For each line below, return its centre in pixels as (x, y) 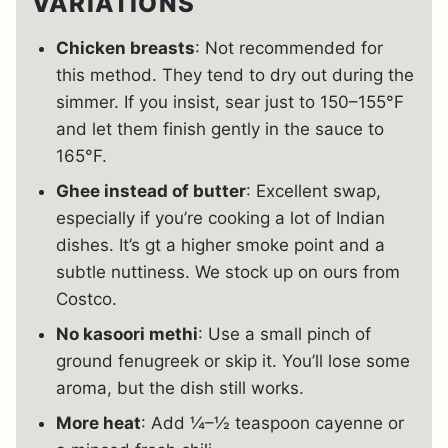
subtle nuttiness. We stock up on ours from (228, 271)
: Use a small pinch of (284, 333)
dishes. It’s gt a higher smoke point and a (220, 244)
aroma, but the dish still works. (180, 387)
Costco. (86, 298)
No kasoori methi (127, 333)
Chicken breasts (125, 47)
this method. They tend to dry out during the (235, 74)
